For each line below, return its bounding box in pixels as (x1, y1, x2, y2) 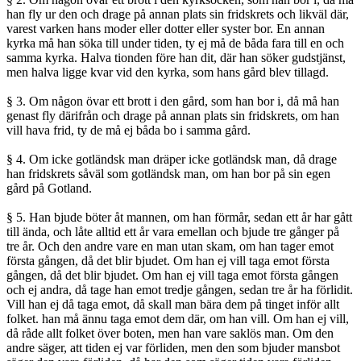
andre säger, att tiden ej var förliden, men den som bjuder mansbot (6, 341, 340, 355)
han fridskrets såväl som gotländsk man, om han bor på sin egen (6, 167, 330, 181)
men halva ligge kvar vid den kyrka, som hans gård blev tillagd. (6, 65, 329, 80)
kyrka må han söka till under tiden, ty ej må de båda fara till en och (6, 36, 344, 51)
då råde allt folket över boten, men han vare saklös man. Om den (6, 326, 334, 341)
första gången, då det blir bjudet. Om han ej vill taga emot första (6, 254, 330, 268)
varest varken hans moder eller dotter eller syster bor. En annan (6, 22, 325, 36)
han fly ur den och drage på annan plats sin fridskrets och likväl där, (6, 7, 349, 22)
